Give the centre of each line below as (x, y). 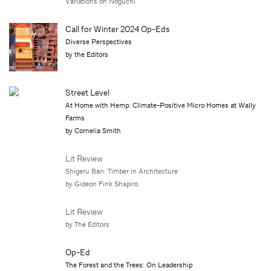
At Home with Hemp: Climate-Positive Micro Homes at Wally (161, 105)
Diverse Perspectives (99, 41)
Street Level (88, 92)
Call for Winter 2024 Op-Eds (118, 29)
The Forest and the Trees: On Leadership (129, 265)
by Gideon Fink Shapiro (102, 184)
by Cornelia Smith (93, 130)
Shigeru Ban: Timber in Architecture (122, 171)
